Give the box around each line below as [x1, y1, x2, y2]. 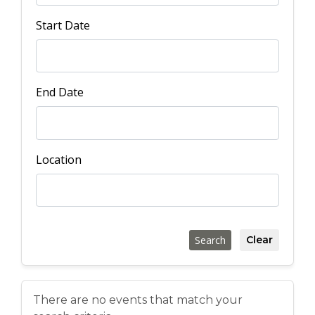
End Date [36, 84, 84, 101]
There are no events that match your [33, 293, 243, 307]
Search [195, 233, 226, 247]
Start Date [36, 17, 90, 33]
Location [36, 151, 82, 167]
